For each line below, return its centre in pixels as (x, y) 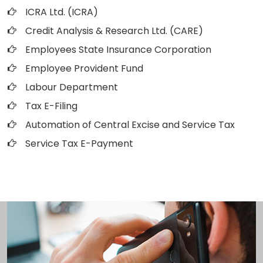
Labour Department (72, 87)
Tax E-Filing (51, 106)
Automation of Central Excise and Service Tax (130, 125)
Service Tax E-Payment (79, 144)
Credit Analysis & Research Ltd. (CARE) (114, 31)
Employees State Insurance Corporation (118, 50)
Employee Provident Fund (84, 68)
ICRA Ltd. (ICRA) (62, 12)
